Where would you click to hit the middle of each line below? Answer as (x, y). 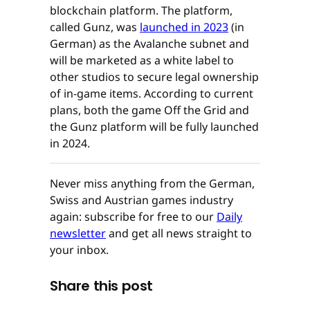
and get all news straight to (179, 234)
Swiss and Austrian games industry (142, 200)
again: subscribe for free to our (133, 217)
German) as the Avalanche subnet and (149, 44)
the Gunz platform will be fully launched (154, 127)
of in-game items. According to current (152, 94)
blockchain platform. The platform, (141, 11)
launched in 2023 (184, 27)
